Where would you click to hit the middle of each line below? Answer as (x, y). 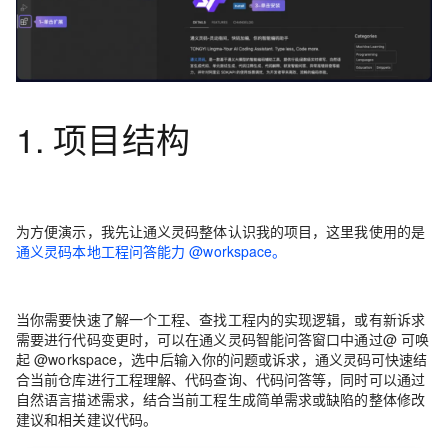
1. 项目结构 (103, 138)
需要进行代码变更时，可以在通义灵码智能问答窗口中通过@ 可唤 (223, 338)
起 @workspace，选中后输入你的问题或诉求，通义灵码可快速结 (222, 358)
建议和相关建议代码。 (87, 418)
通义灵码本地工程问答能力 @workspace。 (151, 250)
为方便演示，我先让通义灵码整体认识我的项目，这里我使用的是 (221, 230)
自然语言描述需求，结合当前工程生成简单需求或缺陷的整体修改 (221, 398)
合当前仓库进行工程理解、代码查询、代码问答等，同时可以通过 (221, 378)
